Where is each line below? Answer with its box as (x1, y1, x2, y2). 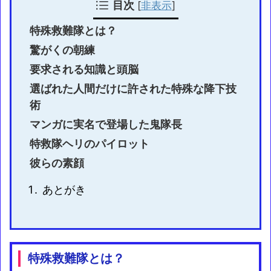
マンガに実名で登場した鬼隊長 (30, 117, 182, 131)
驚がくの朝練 (30, 43, 95, 56)
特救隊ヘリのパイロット (30, 137, 149, 150)
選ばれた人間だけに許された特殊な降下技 (30, 82, 237, 95)
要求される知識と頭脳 (30, 62, 139, 76)
